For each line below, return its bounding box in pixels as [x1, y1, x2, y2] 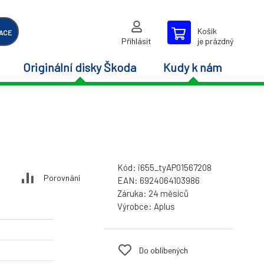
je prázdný [197, 36, 233, 46]
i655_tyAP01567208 [138, 162, 212, 173]
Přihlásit [121, 36, 151, 46]
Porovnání [44, 172, 80, 183]
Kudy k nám [163, 60, 222, 74]
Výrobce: [117, 201, 154, 212]
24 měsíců [148, 188, 189, 199]
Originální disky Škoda [22, 60, 136, 74]
